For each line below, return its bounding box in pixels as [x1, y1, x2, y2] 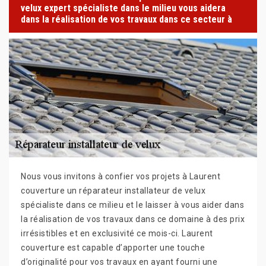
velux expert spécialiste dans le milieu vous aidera [21, 2, 226, 14]
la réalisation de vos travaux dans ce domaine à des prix [21, 214, 245, 224]
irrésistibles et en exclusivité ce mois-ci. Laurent [21, 228, 213, 238]
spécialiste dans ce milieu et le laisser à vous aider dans [21, 199, 244, 210]
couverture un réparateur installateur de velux [21, 185, 205, 195]
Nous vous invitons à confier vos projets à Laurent [21, 171, 220, 181]
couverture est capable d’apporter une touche [21, 242, 205, 252]
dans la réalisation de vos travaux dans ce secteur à [21, 14, 232, 26]
